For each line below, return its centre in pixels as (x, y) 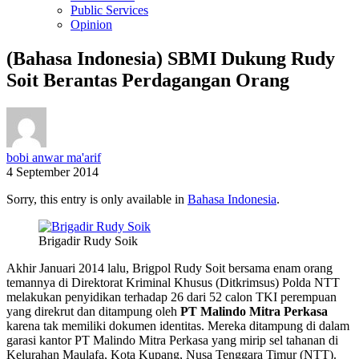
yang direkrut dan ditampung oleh (93, 311)
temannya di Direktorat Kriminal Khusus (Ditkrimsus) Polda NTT (173, 282)
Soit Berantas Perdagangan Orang (148, 80)
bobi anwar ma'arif (54, 157)
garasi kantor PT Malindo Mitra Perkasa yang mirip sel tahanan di (172, 340)
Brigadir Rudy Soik (88, 240)
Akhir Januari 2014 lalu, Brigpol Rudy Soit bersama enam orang (169, 268)
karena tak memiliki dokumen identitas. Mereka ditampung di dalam (178, 325)
